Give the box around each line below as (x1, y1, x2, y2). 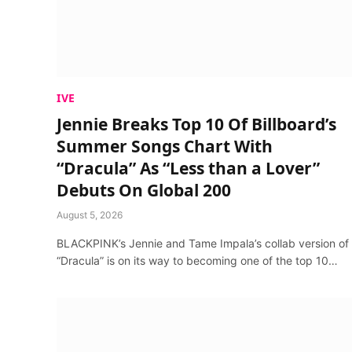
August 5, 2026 (57, 208, 123, 221)
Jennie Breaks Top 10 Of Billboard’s (57, 112, 336, 135)
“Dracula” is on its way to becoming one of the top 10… (57, 253, 338, 267)
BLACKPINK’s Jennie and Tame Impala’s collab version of (57, 236, 349, 250)
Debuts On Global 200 (57, 178, 231, 201)
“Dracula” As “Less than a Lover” (57, 156, 320, 179)
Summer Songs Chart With (57, 134, 273, 157)
